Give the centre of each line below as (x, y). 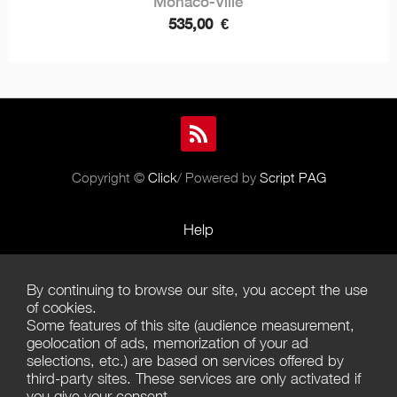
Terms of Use (198, 300)
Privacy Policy (198, 371)
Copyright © (109, 177)
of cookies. (62, 307)
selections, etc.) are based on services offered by (185, 361)
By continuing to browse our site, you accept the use (197, 290)
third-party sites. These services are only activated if (194, 378)
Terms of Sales (198, 335)
